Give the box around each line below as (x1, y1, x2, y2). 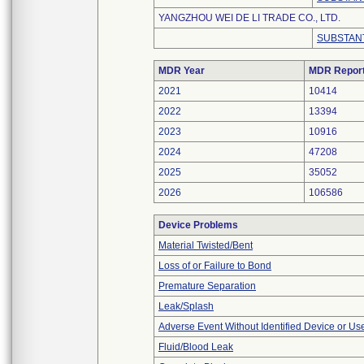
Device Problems (158, 219, 238, 231)
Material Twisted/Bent (158, 240, 253, 251)
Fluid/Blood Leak (158, 341, 233, 353)
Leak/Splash (158, 301, 214, 312)
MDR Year (158, 65, 205, 76)
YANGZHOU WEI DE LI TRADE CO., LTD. (158, 12, 340, 24)
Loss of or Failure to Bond (158, 260, 271, 271)
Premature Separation (158, 280, 256, 292)
